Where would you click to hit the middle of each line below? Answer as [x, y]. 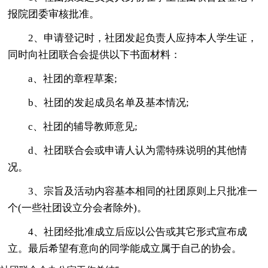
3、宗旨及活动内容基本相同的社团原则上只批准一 [143, 191]
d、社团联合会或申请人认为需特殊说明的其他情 [138, 150]
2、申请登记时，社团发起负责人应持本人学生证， [143, 38]
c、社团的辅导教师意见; [83, 126]
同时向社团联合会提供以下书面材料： [95, 54]
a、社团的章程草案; [73, 78]
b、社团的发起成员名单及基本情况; [109, 102]
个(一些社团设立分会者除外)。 [78, 208]
